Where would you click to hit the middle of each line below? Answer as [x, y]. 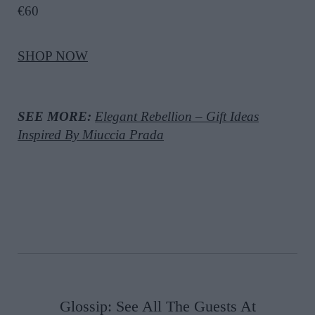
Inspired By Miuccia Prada [91, 135]
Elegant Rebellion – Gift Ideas [177, 117]
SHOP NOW [53, 56]
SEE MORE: [56, 117]
